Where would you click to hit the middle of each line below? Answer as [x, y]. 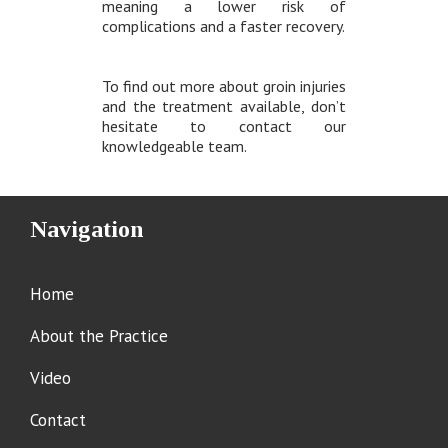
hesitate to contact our [224, 126]
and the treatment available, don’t [224, 106]
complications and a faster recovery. [223, 26]
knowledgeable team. [174, 146]
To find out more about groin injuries [224, 86]
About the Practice [99, 336]
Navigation [87, 229]
